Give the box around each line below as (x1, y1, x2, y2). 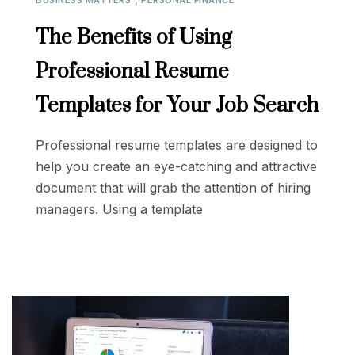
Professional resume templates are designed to (36, 137, 318, 154)
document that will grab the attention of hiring (36, 180, 311, 197)
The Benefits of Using (36, 25, 232, 52)
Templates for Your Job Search (36, 93, 319, 120)
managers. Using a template (36, 201, 203, 218)
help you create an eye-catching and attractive (36, 158, 317, 175)
